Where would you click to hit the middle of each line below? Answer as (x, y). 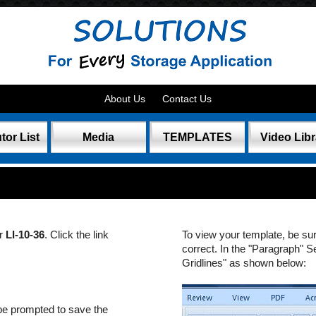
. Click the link (77, 235)
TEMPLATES (197, 137)
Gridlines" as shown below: (244, 263)
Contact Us (187, 99)
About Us (124, 99)
